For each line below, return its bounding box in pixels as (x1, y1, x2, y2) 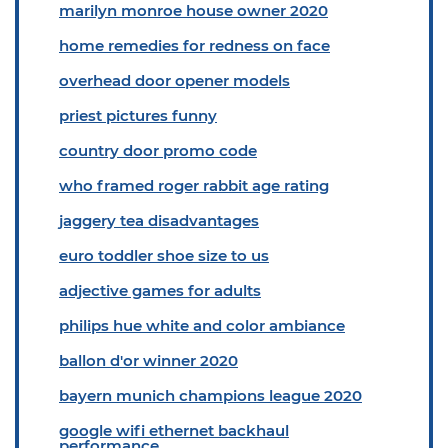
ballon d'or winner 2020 (59, 351, 238, 370)
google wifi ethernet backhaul (59, 421, 289, 440)
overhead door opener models (59, 71, 290, 90)
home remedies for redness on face (59, 36, 330, 55)
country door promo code (59, 141, 257, 160)
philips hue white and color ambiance (59, 316, 345, 335)
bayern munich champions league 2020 (59, 386, 362, 405)
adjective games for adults (59, 281, 261, 300)
